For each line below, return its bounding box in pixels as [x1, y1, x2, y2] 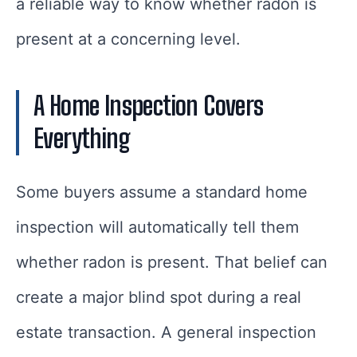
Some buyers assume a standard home [16, 182, 308, 202]
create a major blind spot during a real [16, 288, 301, 308]
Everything [33, 124, 131, 155]
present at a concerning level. [16, 29, 241, 49]
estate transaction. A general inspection [16, 323, 316, 343]
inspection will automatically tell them [16, 218, 299, 237]
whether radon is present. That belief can [16, 253, 328, 273]
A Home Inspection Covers [33, 91, 264, 122]
